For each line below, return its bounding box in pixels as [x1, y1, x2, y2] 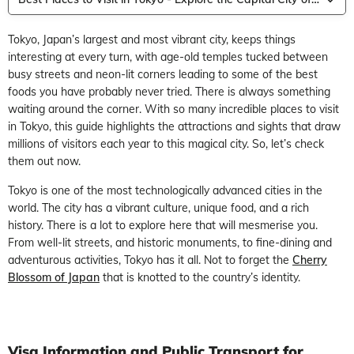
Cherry [292, 252, 327, 267]
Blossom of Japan [8, 269, 100, 284]
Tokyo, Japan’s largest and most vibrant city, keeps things [8, 32, 296, 47]
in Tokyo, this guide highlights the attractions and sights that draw [8, 119, 341, 134]
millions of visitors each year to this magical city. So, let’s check [8, 136, 324, 151]
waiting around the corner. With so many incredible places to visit [8, 101, 339, 116]
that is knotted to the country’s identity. [100, 269, 300, 284]
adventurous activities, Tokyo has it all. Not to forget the [8, 252, 292, 267]
